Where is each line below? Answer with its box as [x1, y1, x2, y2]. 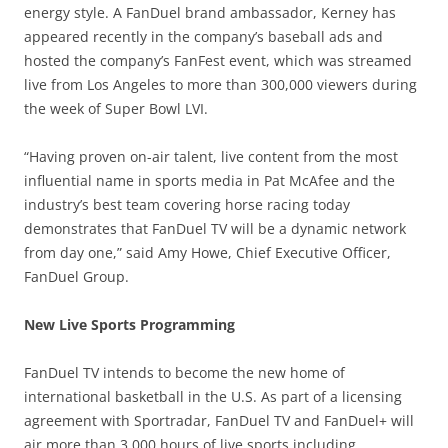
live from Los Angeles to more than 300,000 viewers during [24, 74, 417, 94]
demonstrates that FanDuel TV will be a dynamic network [24, 218, 406, 238]
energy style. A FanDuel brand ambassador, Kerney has [24, 2, 396, 22]
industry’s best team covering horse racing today [24, 194, 350, 214]
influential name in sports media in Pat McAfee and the [24, 170, 395, 190]
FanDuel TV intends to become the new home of [24, 362, 345, 382]
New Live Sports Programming [24, 314, 235, 334]
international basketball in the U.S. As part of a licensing [24, 386, 402, 406]
